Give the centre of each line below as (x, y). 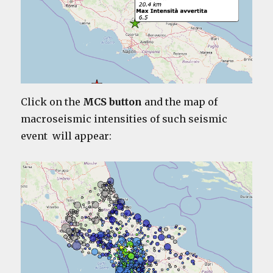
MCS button (113, 101)
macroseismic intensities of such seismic (124, 119)
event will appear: (66, 136)
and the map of (180, 101)
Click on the (52, 101)
